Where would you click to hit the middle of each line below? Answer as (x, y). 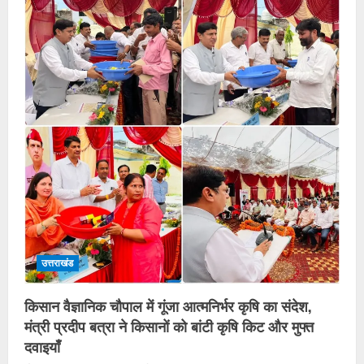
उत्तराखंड (58, 263)
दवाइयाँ (42, 347)
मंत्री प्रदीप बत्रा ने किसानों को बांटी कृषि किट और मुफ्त (169, 326)
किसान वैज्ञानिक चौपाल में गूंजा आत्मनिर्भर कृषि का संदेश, (168, 306)
